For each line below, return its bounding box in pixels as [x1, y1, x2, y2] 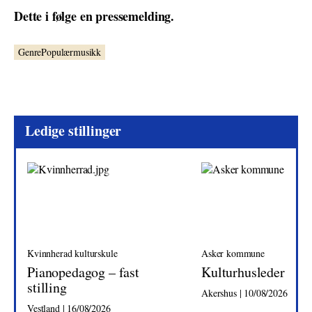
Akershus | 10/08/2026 [201, 286, 288, 299]
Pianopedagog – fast [27, 263, 139, 281]
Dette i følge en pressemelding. [14, 7, 175, 25]
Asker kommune [201, 247, 265, 260]
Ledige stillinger [25, 120, 122, 141]
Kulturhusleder [201, 263, 285, 281]
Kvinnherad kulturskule [27, 247, 118, 260]
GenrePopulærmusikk [18, 45, 102, 58]
